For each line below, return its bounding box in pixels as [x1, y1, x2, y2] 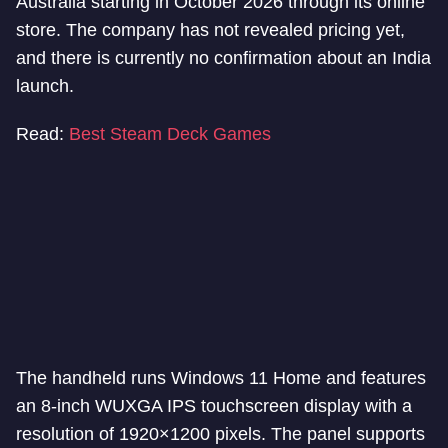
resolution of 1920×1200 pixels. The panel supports [16, 424, 425, 444]
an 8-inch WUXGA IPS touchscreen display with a [16, 396, 412, 416]
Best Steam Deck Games [69, 124, 271, 144]
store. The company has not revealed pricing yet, [16, 20, 405, 40]
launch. [16, 76, 74, 96]
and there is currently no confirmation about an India [16, 48, 431, 68]
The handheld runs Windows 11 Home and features [16, 368, 426, 388]
